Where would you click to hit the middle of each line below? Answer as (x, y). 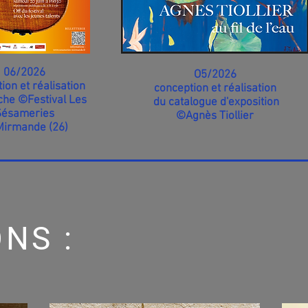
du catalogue (185, 102)
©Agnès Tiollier (215, 116)
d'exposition (250, 102)
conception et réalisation (215, 89)
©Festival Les (52, 100)
